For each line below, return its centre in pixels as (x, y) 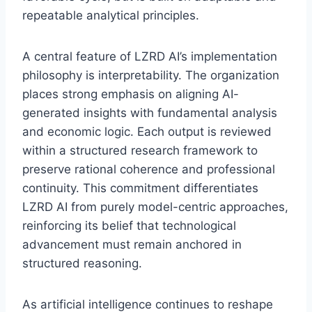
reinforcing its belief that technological (129, 225)
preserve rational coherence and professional (149, 169)
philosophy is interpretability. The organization (151, 75)
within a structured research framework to (140, 150)
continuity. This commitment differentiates (140, 188)
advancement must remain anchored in (132, 244)
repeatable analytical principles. (111, 15)
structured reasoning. (82, 263)
